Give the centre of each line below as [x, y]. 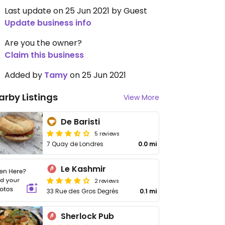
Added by [24, 75]
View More [141, 97]
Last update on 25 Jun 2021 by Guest [76, 11]
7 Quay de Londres [75, 144]
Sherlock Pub [88, 216]
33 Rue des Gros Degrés [83, 191]
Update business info [48, 23]
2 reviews [107, 180]
